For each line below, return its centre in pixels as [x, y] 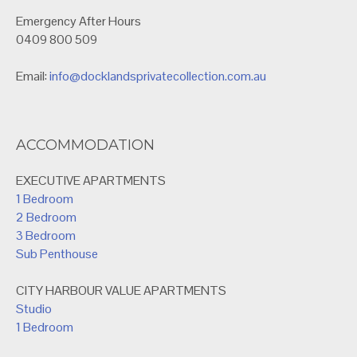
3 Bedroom [46, 235]
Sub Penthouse [57, 253]
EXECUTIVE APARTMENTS [91, 180]
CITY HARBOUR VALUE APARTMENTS [121, 290]
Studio [34, 308]
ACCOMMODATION [85, 145]
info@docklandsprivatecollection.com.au [158, 76]
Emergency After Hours [78, 21]
